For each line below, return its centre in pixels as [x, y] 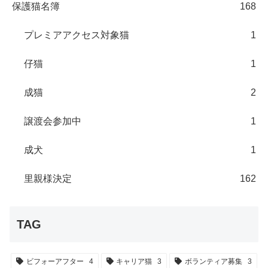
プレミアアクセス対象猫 [77, 35]
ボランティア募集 [214, 262]
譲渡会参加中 [53, 121]
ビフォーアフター [55, 262]
